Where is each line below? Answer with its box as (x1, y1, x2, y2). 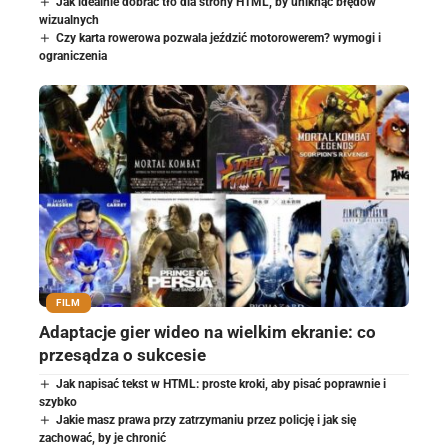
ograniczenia (39, 48, 107, 63)
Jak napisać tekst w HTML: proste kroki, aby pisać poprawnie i (56, 376, 387, 391)
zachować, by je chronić (39, 430, 166, 445)
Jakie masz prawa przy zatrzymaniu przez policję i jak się (56, 412, 357, 427)
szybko (39, 394, 77, 409)
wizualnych (39, 12, 99, 27)
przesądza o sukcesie (39, 344, 206, 365)
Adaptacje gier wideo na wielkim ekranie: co (39, 321, 376, 342)
